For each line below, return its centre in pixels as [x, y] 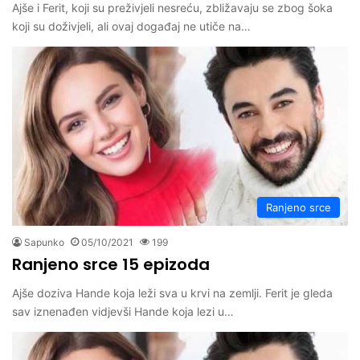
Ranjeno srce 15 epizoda [111, 264]
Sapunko [44, 242]
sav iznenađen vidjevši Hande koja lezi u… [123, 311]
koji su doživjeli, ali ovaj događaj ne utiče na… [131, 27]
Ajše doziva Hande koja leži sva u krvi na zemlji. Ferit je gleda [172, 292]
